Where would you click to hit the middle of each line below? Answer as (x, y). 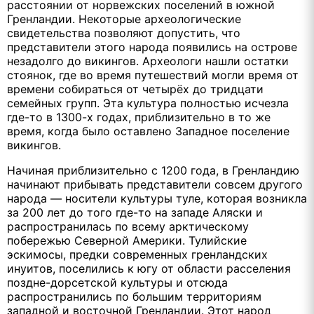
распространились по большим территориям (134, 296)
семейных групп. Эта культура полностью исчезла (148, 103)
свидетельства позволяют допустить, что (124, 33)
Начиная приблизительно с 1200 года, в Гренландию (153, 170)
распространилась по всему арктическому (128, 226)
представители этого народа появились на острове (152, 47)
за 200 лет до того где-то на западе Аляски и (135, 212)
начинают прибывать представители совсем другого (155, 184)
